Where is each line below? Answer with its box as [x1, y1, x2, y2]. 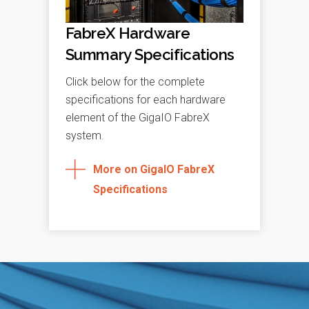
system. [65, 129, 104, 143]
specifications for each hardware [65, 93, 226, 107]
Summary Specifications [65, 46, 235, 64]
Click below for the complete [65, 75, 205, 89]
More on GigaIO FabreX [92, 163, 215, 177]
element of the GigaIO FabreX [65, 111, 210, 125]
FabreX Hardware [65, 24, 190, 43]
